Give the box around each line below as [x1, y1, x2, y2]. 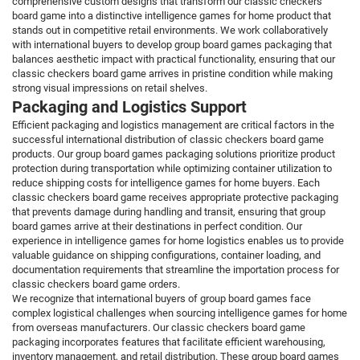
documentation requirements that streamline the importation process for [12, 264, 339, 276]
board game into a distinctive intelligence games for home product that [12, 10, 331, 22]
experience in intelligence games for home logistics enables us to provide [12, 235, 344, 247]
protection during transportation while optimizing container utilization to [12, 162, 332, 175]
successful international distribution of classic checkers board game [12, 133, 324, 146]
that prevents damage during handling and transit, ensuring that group [12, 206, 325, 219]
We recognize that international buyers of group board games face [12, 292, 311, 305]
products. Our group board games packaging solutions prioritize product [12, 148, 335, 161]
